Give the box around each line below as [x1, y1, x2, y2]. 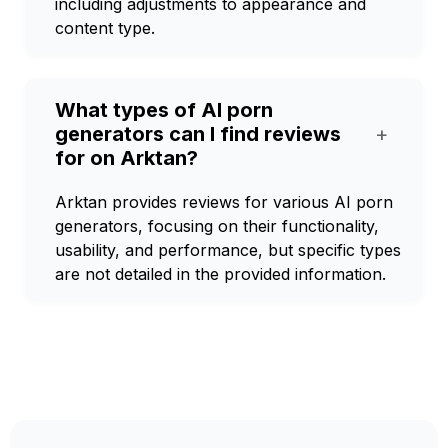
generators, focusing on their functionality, [55, 216, 379, 236]
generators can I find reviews [55, 122, 341, 146]
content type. [55, 18, 155, 38]
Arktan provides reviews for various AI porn [55, 192, 393, 212]
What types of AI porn [55, 98, 273, 122]
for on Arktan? [55, 146, 198, 170]
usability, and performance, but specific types [55, 240, 401, 260]
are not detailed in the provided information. [55, 264, 386, 284]
